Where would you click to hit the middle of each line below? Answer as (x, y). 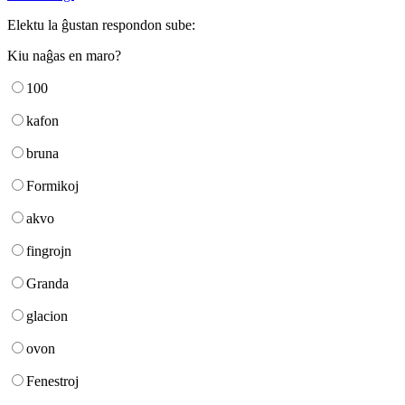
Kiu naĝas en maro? (64, 56)
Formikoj (52, 186)
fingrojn (49, 251)
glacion (47, 316)
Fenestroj (52, 381)
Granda (47, 284)
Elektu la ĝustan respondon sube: (101, 25)
